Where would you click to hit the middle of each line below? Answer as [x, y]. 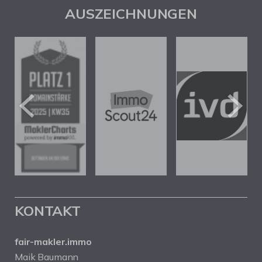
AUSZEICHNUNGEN [131, 13]
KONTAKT [48, 210]
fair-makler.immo [53, 241]
